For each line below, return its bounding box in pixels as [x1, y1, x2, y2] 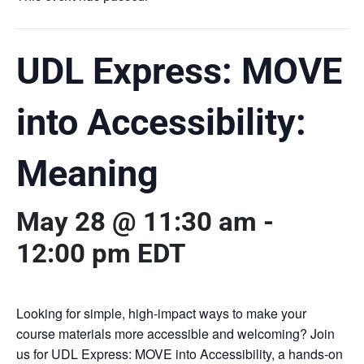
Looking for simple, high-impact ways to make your [16, 304, 306, 323]
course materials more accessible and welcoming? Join [16, 324, 335, 344]
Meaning [16, 151, 158, 195]
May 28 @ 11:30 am [16, 205, 257, 237]
